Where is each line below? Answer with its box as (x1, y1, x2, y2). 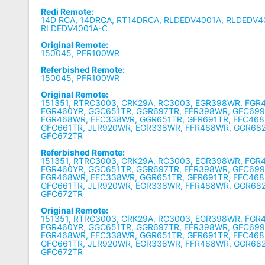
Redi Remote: (41, 6, 94, 17)
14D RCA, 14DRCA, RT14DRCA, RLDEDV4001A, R (41, 14, 232, 25)
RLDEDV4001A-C (41, 22, 108, 33)
